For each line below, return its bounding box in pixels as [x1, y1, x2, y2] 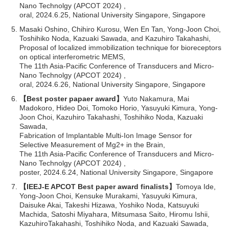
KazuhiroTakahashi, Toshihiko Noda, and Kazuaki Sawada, [19, 219, 209, 227]
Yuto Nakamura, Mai [123, 94, 190, 103]
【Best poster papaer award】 [19, 94, 124, 103]
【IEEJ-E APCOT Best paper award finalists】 [19, 182, 176, 191]
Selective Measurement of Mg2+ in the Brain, [19, 140, 166, 149]
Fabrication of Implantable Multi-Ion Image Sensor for [19, 131, 193, 140]
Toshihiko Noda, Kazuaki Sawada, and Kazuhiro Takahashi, [19, 34, 211, 42]
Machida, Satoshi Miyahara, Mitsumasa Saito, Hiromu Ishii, [19, 210, 210, 218]
